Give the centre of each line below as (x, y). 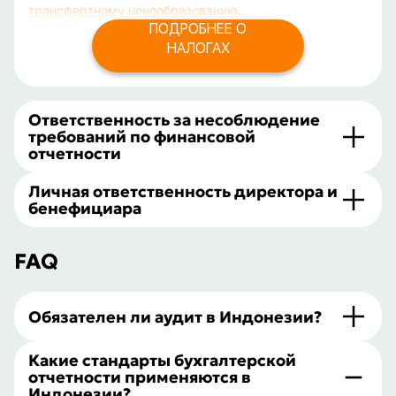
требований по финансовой (142, 137)
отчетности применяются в (140, 377)
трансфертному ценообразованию (133, 10)
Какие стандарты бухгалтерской (162, 360)
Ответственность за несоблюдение (174, 120)
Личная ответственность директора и (183, 191)
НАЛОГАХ (198, 48)
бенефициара (85, 208)
